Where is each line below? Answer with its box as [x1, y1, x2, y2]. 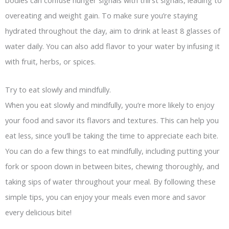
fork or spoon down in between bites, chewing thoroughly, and [5, 161, 219, 172]
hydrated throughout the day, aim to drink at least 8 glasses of [5, 25, 220, 36]
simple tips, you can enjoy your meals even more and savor [5, 192, 206, 202]
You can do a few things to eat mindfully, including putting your [5, 146, 220, 156]
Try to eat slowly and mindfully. [5, 84, 111, 95]
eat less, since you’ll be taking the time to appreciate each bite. [5, 130, 218, 141]
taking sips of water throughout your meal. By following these [5, 176, 216, 187]
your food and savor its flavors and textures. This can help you [5, 115, 219, 126]
